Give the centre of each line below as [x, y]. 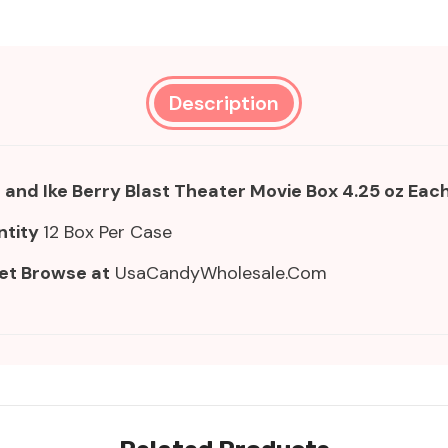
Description [224, 103]
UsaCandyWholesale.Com [218, 273]
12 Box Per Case [107, 232]
